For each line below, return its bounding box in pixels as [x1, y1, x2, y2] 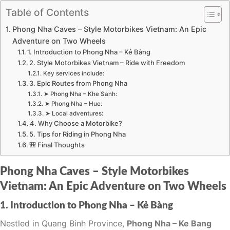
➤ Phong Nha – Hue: [44, 100, 102, 108]
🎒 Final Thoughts [29, 141, 85, 149]
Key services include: [43, 70, 104, 78]
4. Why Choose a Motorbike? [30, 119, 123, 128]
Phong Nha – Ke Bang [127, 218, 212, 228]
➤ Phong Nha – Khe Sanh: [43, 90, 117, 98]
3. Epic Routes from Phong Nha [29, 79, 128, 88]
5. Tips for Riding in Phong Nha [29, 130, 126, 139]
